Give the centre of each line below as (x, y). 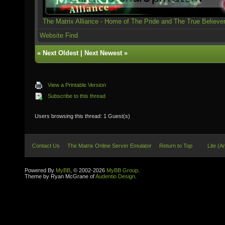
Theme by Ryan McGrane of (60, 176)
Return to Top (176, 146)
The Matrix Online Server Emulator (109, 146)
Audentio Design (115, 176)
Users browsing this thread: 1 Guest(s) (82, 116)
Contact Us (46, 146)
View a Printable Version (77, 85)
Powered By (40, 170)
